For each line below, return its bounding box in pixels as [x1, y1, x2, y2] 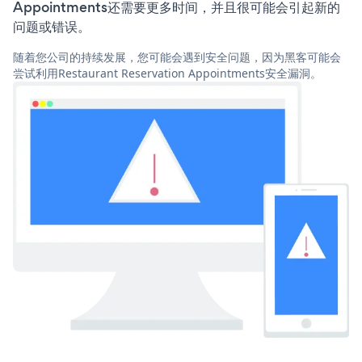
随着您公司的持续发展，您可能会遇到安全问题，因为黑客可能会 [13, 49, 341, 65]
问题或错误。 [13, 17, 90, 37]
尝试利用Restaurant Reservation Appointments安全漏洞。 [13, 65, 322, 82]
